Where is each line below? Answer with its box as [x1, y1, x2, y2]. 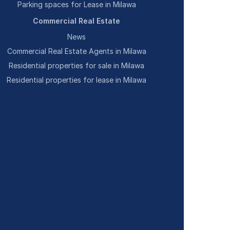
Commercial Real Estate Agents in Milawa [7, 47, 146, 55]
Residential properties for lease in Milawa [7, 75, 147, 84]
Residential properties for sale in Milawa [9, 61, 145, 70]
